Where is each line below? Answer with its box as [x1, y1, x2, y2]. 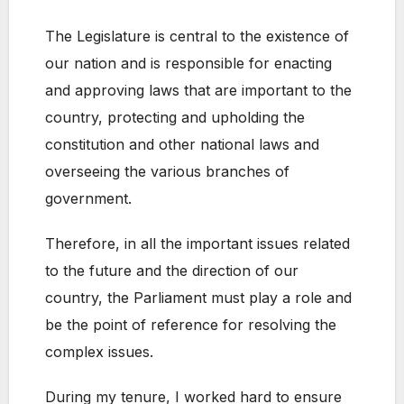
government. [45, 189, 132, 208]
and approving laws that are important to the [45, 81, 352, 100]
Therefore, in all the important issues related [45, 234, 350, 253]
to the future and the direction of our [45, 262, 298, 280]
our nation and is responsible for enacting [45, 54, 332, 73]
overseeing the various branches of [45, 162, 289, 181]
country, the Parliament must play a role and [45, 289, 352, 308]
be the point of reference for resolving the [45, 316, 336, 335]
